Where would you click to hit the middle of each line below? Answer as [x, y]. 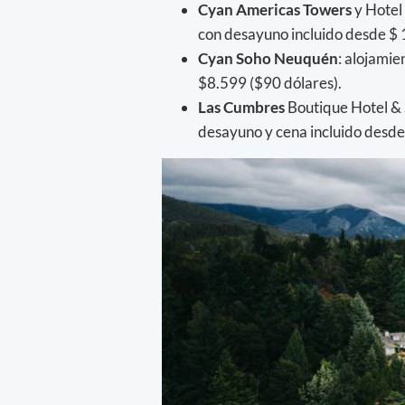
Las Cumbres [243, 108]
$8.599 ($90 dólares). [271, 83]
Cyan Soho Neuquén [268, 59]
